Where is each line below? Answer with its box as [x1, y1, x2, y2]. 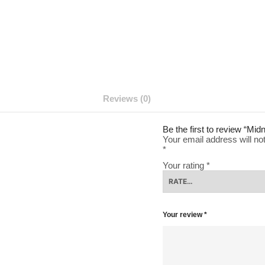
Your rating [163, 160, 206, 170]
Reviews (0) [102, 93, 151, 104]
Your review [163, 210, 204, 219]
